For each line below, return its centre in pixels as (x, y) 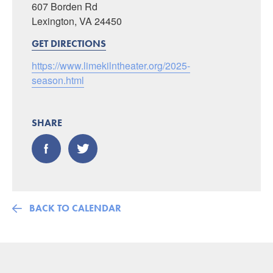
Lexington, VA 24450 (77, 21)
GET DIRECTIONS (69, 44)
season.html (58, 80)
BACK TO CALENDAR (75, 208)
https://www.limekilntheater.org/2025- (111, 66)
